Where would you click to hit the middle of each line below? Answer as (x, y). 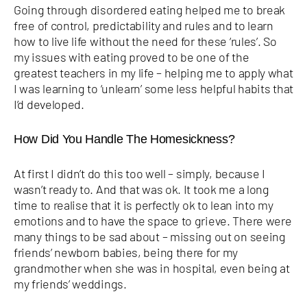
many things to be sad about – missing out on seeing (150, 236)
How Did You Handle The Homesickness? (124, 139)
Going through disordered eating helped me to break (150, 9)
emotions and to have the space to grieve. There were (153, 220)
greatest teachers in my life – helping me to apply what (153, 72)
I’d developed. (49, 104)
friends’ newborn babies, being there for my (126, 252)
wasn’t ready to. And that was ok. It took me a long (142, 189)
